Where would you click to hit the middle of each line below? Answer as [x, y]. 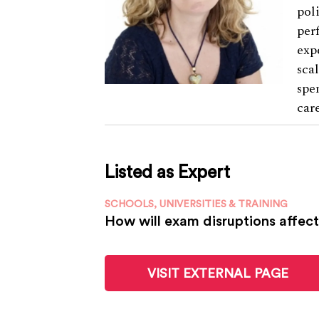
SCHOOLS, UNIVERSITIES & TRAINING [196, 204]
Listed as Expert [167, 172]
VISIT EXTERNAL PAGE [218, 273]
